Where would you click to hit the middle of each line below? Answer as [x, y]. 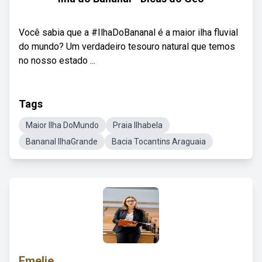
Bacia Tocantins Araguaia [159, 142]
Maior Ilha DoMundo [62, 125]
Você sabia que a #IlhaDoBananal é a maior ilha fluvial [128, 32]
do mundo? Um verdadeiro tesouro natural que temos [127, 46]
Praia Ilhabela [138, 125]
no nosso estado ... [57, 61]
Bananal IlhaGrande [62, 142]
